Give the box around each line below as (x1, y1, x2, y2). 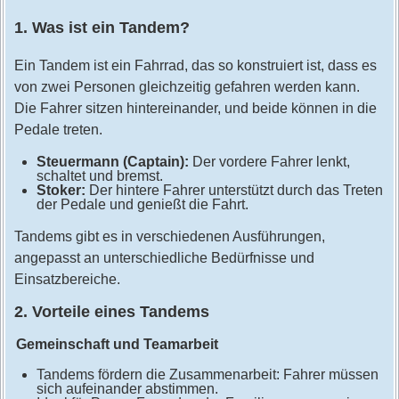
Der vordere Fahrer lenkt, (188, 154, 350, 170)
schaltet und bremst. (36, 168, 163, 184)
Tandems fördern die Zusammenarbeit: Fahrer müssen (36, 367, 379, 383)
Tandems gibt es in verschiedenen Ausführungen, (13, 229, 325, 245)
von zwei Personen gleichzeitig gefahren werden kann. (13, 79, 360, 95)
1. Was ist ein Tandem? (13, 19, 190, 37)
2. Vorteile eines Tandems (13, 303, 209, 322)
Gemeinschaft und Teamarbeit (15, 337, 218, 353)
